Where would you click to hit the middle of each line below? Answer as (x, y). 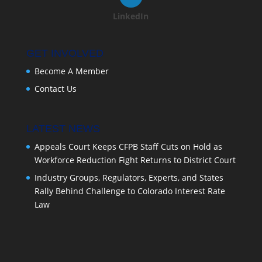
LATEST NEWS (63, 128)
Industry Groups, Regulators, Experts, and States (129, 177)
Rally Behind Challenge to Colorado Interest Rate (130, 191)
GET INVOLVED (65, 53)
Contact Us (55, 88)
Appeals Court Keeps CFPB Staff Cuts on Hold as (128, 146)
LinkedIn (131, 16)
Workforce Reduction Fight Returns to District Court (135, 160)
